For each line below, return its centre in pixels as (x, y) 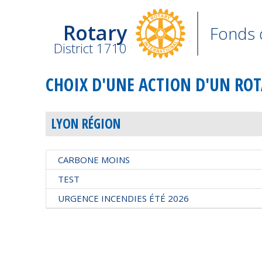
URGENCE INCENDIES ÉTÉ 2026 (124, 198)
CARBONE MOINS (94, 159)
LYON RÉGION (86, 124)
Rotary (95, 33)
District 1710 (91, 48)
